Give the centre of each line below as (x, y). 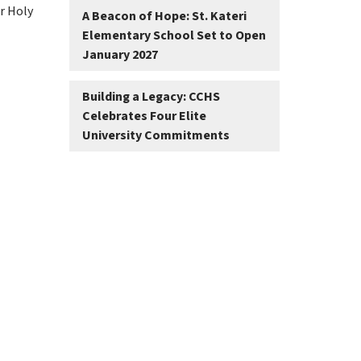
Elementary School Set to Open (174, 35)
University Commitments (156, 135)
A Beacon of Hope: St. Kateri (164, 16)
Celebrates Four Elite (144, 116)
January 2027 (120, 55)
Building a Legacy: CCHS (151, 97)
